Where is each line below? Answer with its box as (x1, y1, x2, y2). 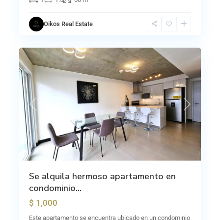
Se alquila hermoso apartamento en (29, 170, 176, 182)
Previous (32, 105, 56, 113)
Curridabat (29, 34, 57, 42)
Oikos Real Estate (44, 20, 93, 27)
